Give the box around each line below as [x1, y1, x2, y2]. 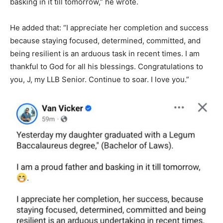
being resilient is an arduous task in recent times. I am [10, 48, 200, 58]
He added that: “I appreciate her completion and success [10, 22, 209, 32]
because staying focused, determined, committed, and [10, 35, 201, 45]
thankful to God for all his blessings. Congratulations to [10, 61, 203, 71]
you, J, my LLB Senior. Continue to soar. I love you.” [10, 74, 189, 84]
